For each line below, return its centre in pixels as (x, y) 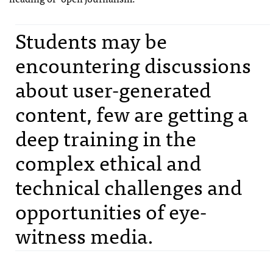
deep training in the (106, 138)
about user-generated (113, 89)
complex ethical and (108, 162)
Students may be (91, 40)
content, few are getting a (132, 113)
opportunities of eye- (111, 211)
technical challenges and (129, 186)
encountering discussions (133, 65)
